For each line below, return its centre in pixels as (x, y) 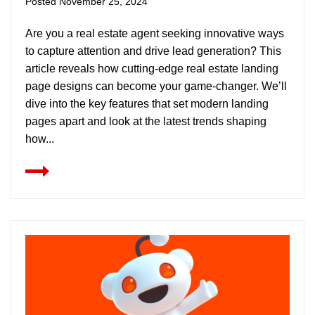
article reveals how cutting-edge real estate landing (152, 69)
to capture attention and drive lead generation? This (153, 51)
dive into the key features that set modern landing (147, 104)
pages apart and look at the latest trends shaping (146, 121)
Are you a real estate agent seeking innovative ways (155, 33)
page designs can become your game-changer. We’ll (156, 86)
